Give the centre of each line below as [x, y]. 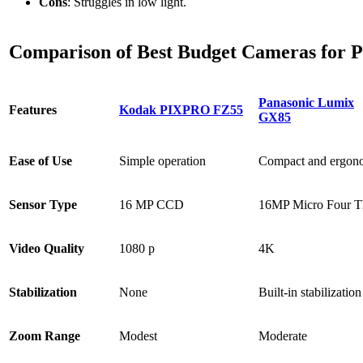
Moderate [283, 335]
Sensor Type [43, 204]
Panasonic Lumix [306, 102]
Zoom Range [45, 335]
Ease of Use [41, 160]
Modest [138, 335]
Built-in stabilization [310, 292]
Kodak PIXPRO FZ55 [181, 109]
